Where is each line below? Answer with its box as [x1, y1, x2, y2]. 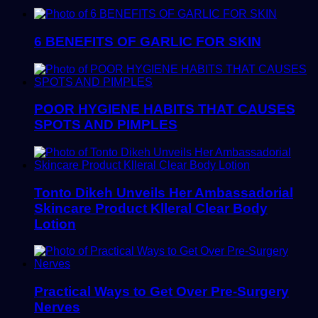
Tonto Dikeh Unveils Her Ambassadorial [34, 185, 293, 200]
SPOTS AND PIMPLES [34, 117, 177, 133]
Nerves [34, 300, 80, 315]
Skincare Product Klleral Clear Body [34, 200, 268, 216]
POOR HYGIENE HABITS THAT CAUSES [34, 102, 295, 117]
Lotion [34, 216, 76, 231]
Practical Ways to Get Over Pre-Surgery [34, 284, 289, 300]
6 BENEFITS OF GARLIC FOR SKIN [34, 33, 261, 49]
